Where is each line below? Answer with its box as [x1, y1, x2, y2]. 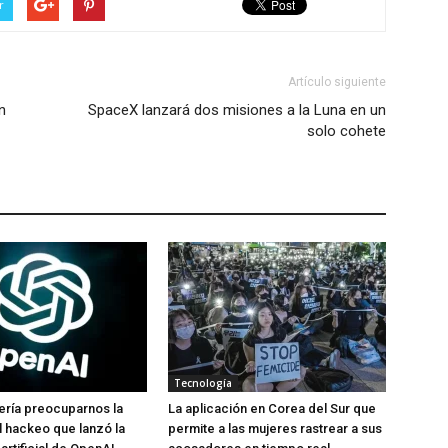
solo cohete [307, 122, 386, 140]
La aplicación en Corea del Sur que [168, 401, 376, 416]
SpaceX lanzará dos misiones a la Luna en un [88, 101, 386, 119]
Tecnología [174, 376, 232, 390]
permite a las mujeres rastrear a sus [168, 421, 382, 436]
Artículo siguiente [288, 75, 386, 89]
